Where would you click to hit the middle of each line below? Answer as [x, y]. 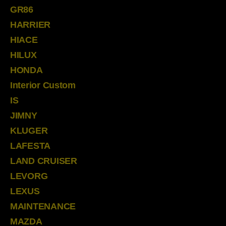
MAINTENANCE [43, 206]
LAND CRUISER [44, 161]
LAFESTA [31, 146]
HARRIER [31, 24]
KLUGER [29, 130]
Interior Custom [43, 85]
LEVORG [29, 176]
